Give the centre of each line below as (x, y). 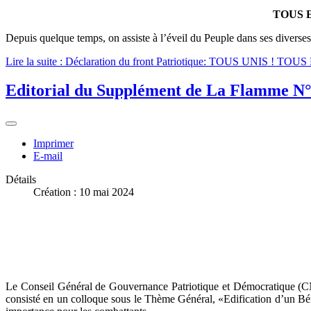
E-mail (48, 156)
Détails (21, 180)
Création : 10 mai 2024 (84, 192)
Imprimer (53, 144)
